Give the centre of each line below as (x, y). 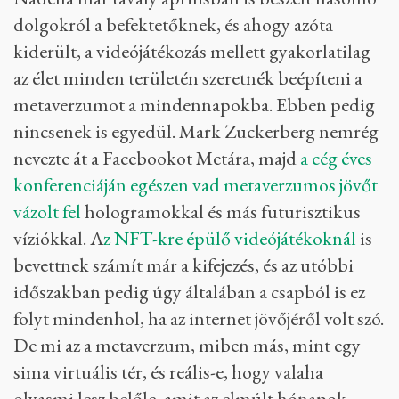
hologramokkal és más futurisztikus (221, 212)
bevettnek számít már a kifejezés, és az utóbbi (183, 265)
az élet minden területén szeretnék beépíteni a (188, 78)
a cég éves (336, 158)
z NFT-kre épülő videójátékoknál (230, 238)
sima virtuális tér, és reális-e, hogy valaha (168, 372)
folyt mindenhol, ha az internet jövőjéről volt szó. (199, 318)
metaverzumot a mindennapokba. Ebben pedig (194, 105)
